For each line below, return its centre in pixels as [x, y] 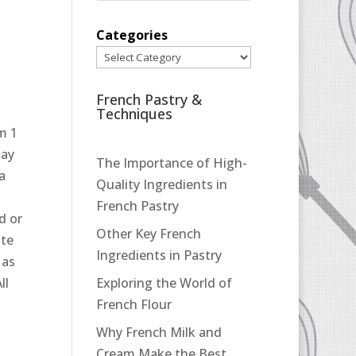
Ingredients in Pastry [159, 255]
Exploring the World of [164, 283]
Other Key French [148, 234]
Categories [132, 35]
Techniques [134, 114]
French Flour [133, 305]
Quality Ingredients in [161, 185]
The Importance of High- [171, 163]
